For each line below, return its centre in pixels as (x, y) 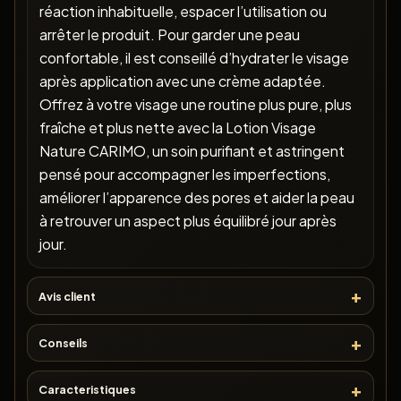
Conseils (63, 343)
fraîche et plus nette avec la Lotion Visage (177, 127)
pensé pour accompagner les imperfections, (184, 174)
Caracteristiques (87, 390)
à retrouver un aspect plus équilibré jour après (188, 220)
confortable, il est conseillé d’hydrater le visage (194, 57)
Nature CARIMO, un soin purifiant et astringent (192, 150)
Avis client (67, 296)
